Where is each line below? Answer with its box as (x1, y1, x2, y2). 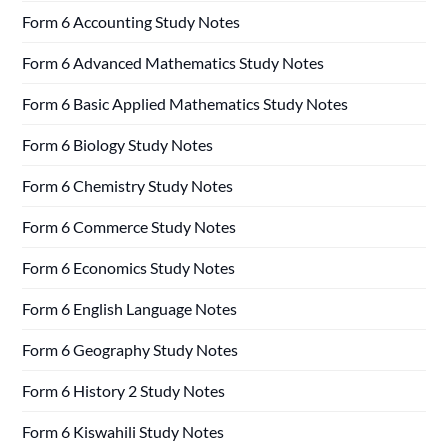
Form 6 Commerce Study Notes (22, 217, 237, 237)
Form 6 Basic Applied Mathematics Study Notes (22, 94, 349, 114)
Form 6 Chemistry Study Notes (22, 176, 234, 196)
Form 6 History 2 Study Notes (22, 381, 226, 401)
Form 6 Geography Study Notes (22, 340, 239, 360)
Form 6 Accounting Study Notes (22, 12, 241, 32)
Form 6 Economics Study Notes (22, 258, 236, 278)
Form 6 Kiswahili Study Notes (22, 422, 225, 442)
